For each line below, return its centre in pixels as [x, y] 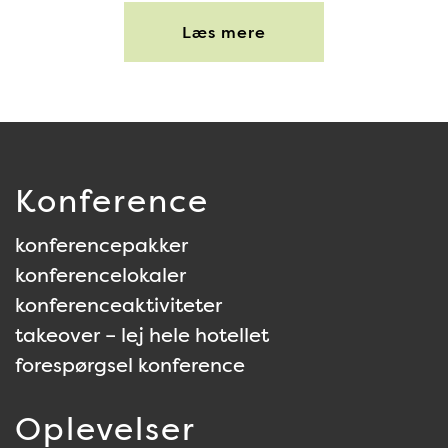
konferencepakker [101, 245]
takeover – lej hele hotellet [142, 335]
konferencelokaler [100, 275]
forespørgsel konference [130, 365]
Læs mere [224, 32]
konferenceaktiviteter [118, 305]
